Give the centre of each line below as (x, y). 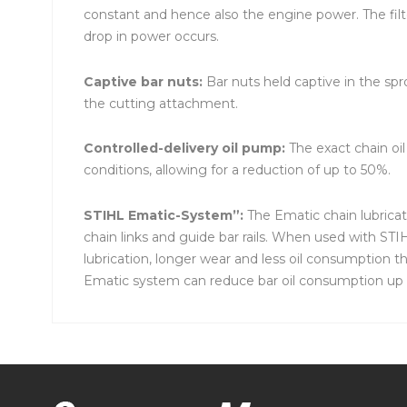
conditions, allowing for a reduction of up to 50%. (237, 170)
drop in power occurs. (151, 37)
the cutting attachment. (161, 103)
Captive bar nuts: (145, 81)
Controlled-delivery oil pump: (186, 149)
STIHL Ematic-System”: (165, 215)
